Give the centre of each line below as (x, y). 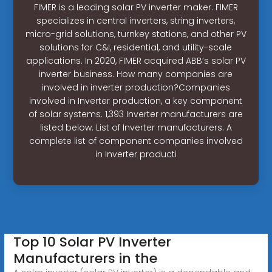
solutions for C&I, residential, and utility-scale (136, 47)
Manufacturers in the (85, 258)
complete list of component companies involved (136, 141)
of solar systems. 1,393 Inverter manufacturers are (136, 114)
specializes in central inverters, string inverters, (136, 20)
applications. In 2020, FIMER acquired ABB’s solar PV (136, 60)
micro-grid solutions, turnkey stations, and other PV (136, 34)
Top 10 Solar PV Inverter (92, 242)
